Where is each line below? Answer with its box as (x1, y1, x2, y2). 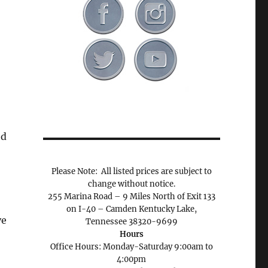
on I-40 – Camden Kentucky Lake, (66, 204, 197, 214)
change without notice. (87, 179, 175, 189)
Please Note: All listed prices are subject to (51, 166, 212, 176)
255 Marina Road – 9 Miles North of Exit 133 (47, 191, 215, 202)
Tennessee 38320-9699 (85, 217, 178, 227)
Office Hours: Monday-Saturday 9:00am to (50, 242, 213, 252)
